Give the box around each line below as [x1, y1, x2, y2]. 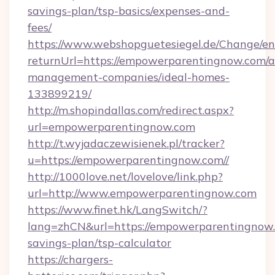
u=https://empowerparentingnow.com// [28, 153, 229, 167]
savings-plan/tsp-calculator [28, 236, 171, 250]
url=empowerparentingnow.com [28, 120, 195, 134]
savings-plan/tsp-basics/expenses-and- [28, 4, 230, 18]
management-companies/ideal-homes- [28, 70, 230, 84]
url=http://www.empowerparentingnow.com [28, 186, 257, 200]
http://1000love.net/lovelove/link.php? [28, 169, 223, 184]
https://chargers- [28, 252, 113, 266]
